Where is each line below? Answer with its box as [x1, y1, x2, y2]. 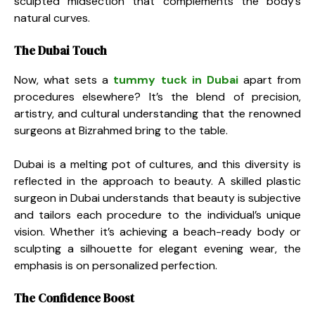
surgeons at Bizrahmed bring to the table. [14, 122, 228, 138]
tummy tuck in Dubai [113, 72, 238, 87]
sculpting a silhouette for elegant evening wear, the [14, 240, 301, 256]
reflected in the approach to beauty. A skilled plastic [14, 173, 301, 188]
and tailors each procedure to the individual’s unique [14, 207, 301, 222]
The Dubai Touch [14, 41, 107, 59]
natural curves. [14, 10, 90, 25]
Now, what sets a [14, 72, 114, 87]
